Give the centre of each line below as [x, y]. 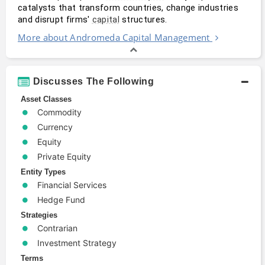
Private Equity [64, 156]
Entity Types [43, 172]
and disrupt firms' [55, 19]
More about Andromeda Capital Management [114, 37]
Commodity [59, 112]
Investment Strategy [77, 243]
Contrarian [57, 228]
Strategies [39, 215]
